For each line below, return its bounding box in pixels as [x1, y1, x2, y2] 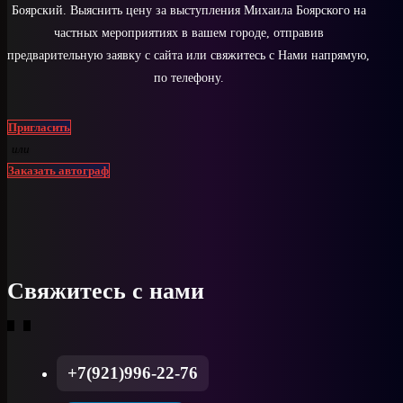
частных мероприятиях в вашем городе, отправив [53, 25, 324, 40]
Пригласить [8, 120, 70, 134]
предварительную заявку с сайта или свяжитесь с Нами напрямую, [7, 48, 371, 62]
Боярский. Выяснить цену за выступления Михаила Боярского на [11, 3, 366, 17]
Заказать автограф [8, 163, 109, 177]
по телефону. [153, 70, 224, 85]
